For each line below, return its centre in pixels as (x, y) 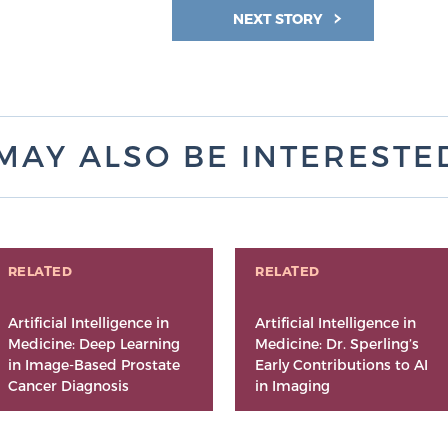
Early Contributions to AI (341, 365)
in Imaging (292, 386)
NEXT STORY (280, 19)
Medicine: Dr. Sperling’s (337, 344)
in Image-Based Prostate (93, 365)
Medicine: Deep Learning (93, 344)
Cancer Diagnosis (68, 386)
